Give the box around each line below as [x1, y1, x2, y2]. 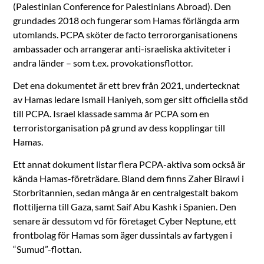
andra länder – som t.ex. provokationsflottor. [13, 57, 193, 68]
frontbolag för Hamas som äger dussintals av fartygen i [13, 229, 233, 240]
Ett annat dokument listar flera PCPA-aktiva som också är [13, 158, 246, 170]
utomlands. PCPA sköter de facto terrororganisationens [13, 28, 238, 40]
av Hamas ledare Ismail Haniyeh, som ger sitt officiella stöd [13, 93, 249, 105]
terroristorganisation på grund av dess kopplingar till [13, 121, 226, 133]
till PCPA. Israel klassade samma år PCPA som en [13, 107, 210, 119]
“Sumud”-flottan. [13, 243, 82, 255]
